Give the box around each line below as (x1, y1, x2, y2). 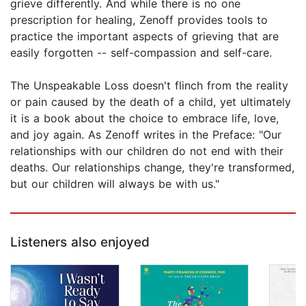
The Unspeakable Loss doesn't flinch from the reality (10, 79, 288, 93)
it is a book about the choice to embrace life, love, (10, 111, 279, 126)
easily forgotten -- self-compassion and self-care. (10, 46, 272, 60)
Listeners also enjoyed (10, 234, 150, 251)
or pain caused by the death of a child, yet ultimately (10, 95, 291, 109)
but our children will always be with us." (10, 177, 219, 191)
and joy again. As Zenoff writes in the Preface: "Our (10, 128, 281, 142)
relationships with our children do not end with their (10, 144, 283, 158)
